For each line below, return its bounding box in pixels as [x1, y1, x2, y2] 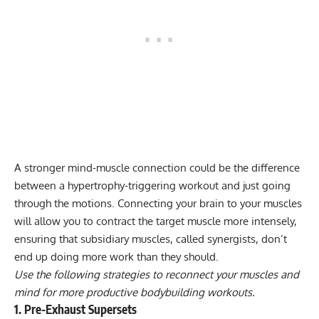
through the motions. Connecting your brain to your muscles [14, 196, 302, 210]
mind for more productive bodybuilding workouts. [14, 285, 255, 299]
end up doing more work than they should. [14, 249, 219, 263]
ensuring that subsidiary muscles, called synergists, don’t [14, 231, 287, 246]
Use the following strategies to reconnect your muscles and [14, 267, 299, 281]
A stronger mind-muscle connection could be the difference [14, 160, 300, 174]
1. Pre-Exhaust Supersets [14, 300, 137, 317]
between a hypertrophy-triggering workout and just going [14, 178, 291, 192]
